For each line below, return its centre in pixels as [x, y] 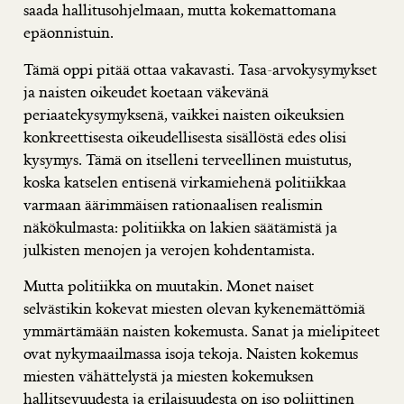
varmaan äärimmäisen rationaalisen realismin [173, 204]
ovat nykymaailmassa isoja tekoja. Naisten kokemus [191, 353]
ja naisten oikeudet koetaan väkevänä [146, 91]
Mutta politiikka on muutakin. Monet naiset [169, 285]
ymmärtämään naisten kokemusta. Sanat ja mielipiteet [202, 331]
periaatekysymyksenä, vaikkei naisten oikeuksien [184, 114]
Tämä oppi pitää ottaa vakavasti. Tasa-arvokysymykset [200, 69]
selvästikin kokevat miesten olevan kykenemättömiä [194, 308]
